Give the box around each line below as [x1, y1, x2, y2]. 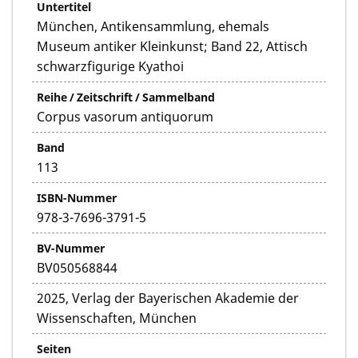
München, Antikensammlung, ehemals [37, 18, 269, 36]
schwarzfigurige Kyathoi [37, 58, 184, 76]
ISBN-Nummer [37, 190, 117, 206]
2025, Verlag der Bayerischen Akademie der [37, 289, 299, 308]
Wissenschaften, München [37, 309, 197, 328]
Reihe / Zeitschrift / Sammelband [37, 89, 215, 105]
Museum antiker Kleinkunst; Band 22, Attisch [37, 38, 308, 56]
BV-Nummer [37, 241, 105, 257]
